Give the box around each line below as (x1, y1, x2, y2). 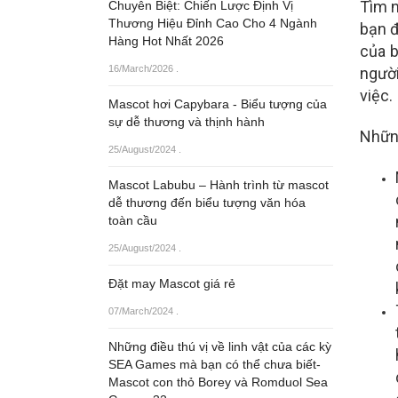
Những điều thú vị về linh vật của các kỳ (108, 339, 331, 354)
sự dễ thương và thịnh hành (108, 115, 265, 129)
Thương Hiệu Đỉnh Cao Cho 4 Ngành (108, 16, 317, 30)
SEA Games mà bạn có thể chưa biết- (108, 357, 321, 371)
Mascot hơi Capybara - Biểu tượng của (108, 97, 327, 111)
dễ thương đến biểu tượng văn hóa (108, 195, 306, 210)
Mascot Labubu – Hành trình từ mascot (108, 178, 329, 192)
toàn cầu (108, 213, 157, 227)
